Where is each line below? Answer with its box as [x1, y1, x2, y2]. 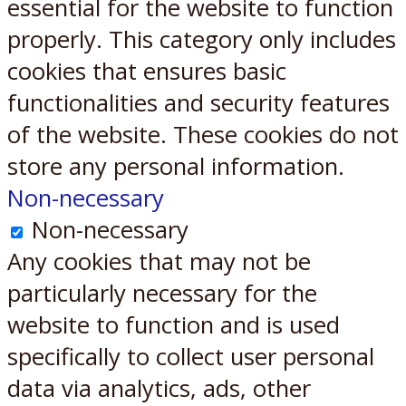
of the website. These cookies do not [7, 118, 399, 150]
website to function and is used [7, 308, 340, 341]
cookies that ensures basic [7, 54, 286, 87]
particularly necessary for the [7, 276, 317, 309]
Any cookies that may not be [7, 245, 311, 277]
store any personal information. [7, 150, 344, 182]
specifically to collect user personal [7, 340, 374, 372]
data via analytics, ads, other [7, 372, 311, 404]
